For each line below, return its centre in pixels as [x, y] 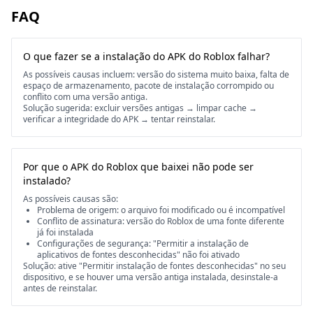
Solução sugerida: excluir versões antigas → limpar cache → [140, 108]
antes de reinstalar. [60, 288]
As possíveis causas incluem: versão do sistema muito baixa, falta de [156, 74]
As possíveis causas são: [71, 199]
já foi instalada [65, 232]
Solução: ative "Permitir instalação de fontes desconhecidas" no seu [154, 266]
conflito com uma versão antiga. [85, 97]
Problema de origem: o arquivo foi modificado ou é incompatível [161, 210]
